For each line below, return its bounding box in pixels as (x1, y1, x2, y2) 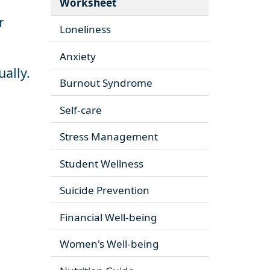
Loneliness (59, 22, 111, 37)
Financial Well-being (59, 210, 157, 224)
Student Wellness (59, 156, 143, 171)
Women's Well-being (59, 237, 159, 251)
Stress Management (59, 130, 158, 144)
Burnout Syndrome (59, 76, 152, 90)
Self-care (59, 102, 102, 117)
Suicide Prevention (59, 183, 149, 198)
